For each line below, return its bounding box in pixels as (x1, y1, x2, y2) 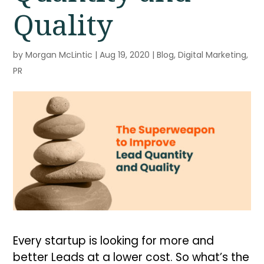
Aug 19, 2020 (100, 49, 150, 61)
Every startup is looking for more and (13, 232, 214, 249)
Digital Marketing (178, 49, 247, 61)
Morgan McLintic (25, 49, 93, 61)
